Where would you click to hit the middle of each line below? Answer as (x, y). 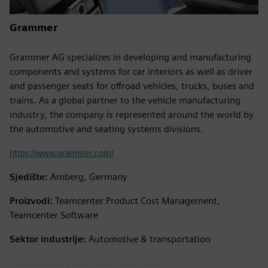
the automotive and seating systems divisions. (106, 129)
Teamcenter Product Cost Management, (138, 200)
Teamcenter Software (54, 215)
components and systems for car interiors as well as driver (131, 71)
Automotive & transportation (150, 239)
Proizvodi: (31, 200)
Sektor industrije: (48, 239)
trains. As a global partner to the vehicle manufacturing (125, 100)
